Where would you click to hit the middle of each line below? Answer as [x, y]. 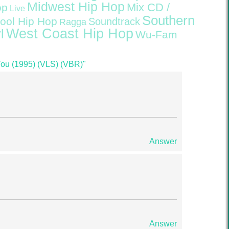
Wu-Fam [156, 35]
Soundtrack [114, 21]
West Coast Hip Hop [70, 34]
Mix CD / [148, 7]
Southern [168, 20]
